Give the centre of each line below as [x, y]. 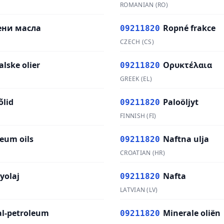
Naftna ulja [186, 139]
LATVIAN [133, 190]
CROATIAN [135, 153]
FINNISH [133, 116]
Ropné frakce [189, 28]
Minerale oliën [192, 213]
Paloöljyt [181, 102]
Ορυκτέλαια [187, 65]
